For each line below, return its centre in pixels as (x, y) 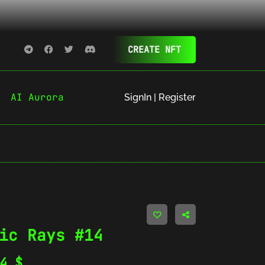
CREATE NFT (154, 50)
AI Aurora (38, 98)
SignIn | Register (160, 98)
